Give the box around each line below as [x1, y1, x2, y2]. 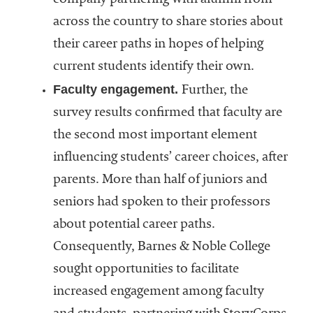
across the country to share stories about [52, 16, 283, 29]
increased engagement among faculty [52, 286, 264, 299]
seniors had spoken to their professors [52, 196, 270, 210]
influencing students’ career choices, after [52, 152, 288, 165]
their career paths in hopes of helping [52, 38, 263, 52]
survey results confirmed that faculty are [52, 107, 282, 120]
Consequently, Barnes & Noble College [52, 241, 270, 254]
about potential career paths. [52, 219, 215, 232]
